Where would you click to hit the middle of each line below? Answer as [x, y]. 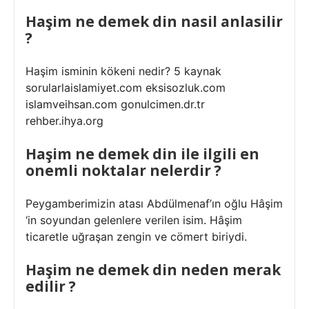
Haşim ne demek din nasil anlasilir [154, 21]
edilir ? [51, 286]
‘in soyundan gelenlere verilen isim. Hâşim [134, 220]
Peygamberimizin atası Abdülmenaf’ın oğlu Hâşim [154, 203]
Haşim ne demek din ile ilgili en [142, 154]
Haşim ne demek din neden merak [153, 270]
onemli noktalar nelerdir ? [123, 170]
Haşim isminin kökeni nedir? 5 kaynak [123, 71]
